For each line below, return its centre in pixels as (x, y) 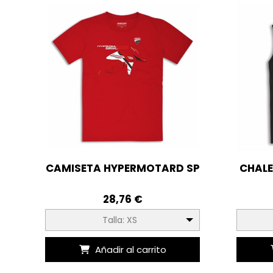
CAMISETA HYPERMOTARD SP (122, 168)
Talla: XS (119, 220)
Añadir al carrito (130, 250)
